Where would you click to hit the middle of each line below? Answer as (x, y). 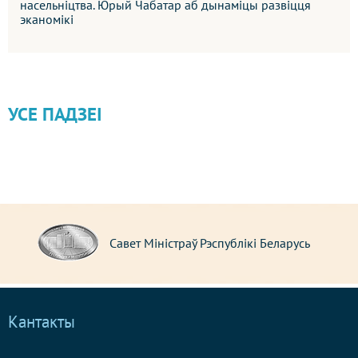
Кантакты (42, 322)
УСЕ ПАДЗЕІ (55, 114)
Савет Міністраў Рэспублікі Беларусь (203, 243)
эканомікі (47, 20)
